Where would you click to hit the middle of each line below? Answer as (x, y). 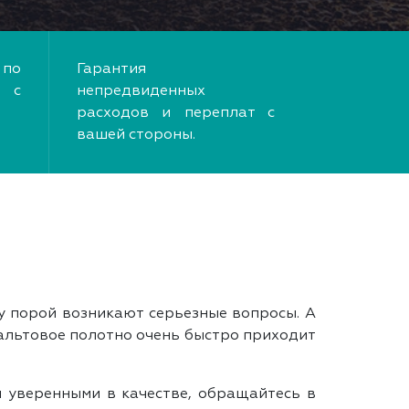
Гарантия (111, 69)
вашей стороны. (136, 135)
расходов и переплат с (175, 113)
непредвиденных (141, 91)
